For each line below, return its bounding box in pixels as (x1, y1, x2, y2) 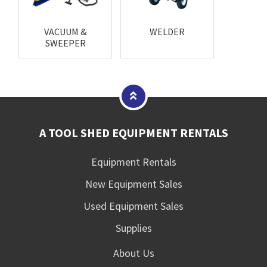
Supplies (115, 221, 152, 235)
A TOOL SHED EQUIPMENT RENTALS (39, 125, 228, 141)
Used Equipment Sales (83, 199, 184, 213)
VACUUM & (44, 26, 87, 38)
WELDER (150, 26, 185, 38)
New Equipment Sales (85, 177, 182, 191)
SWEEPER (45, 37, 86, 49)
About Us (113, 246, 154, 260)
